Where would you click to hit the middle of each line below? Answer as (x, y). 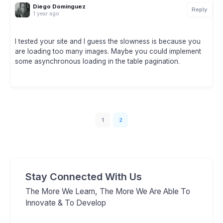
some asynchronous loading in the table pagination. (97, 61)
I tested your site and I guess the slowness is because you (108, 42)
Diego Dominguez (59, 6)
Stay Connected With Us (84, 177)
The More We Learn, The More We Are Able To (108, 192)
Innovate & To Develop (66, 203)
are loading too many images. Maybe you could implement (108, 52)
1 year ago (46, 13)
